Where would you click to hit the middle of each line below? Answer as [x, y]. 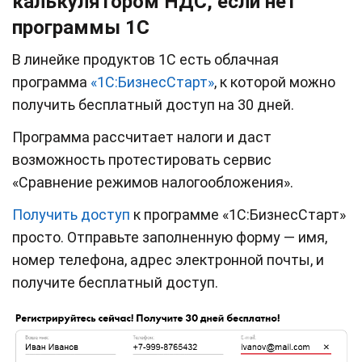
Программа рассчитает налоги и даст [142, 137]
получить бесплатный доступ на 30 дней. [153, 105]
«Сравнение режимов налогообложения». [153, 183]
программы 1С [81, 28]
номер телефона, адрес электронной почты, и [168, 260]
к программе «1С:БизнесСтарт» [238, 215]
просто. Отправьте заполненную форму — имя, [170, 238]
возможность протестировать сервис [142, 160]
